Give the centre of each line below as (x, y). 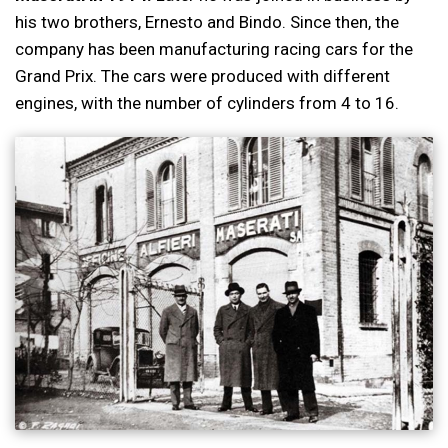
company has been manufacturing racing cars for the (214, 48)
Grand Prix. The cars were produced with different (202, 75)
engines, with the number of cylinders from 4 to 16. (207, 102)
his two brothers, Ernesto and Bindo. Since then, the (207, 21)
